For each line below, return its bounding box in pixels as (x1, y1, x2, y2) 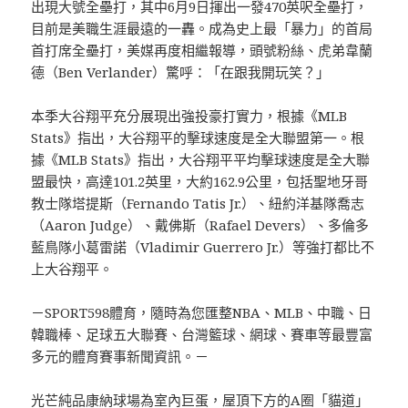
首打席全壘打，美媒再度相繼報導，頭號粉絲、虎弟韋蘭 (31, 40, 373, 59)
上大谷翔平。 (31, 259, 114, 278)
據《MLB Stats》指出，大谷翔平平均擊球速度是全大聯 (31, 149, 371, 168)
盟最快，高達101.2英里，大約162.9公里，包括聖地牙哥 (31, 171, 369, 190)
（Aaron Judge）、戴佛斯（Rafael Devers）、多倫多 (31, 215, 370, 234)
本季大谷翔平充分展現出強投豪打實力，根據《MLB (31, 106, 348, 125)
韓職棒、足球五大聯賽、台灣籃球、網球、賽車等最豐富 (31, 324, 373, 343)
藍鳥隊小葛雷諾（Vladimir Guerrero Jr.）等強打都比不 (31, 237, 375, 256)
